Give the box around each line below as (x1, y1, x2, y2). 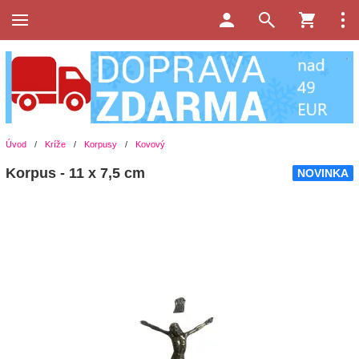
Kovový (135, 139, 165, 149)
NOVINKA (297, 166, 349, 179)
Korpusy (84, 139, 117, 149)
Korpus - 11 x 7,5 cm (6, 164, 145, 181)
